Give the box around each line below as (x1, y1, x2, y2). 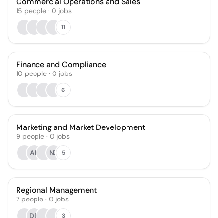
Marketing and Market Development (16, 122, 145, 132)
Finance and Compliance (16, 59, 106, 70)
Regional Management (16, 185, 97, 195)
